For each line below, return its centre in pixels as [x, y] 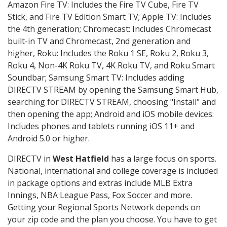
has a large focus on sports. [163, 159]
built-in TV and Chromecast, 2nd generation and [99, 41]
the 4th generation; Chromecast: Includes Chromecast [109, 29]
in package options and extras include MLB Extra [100, 183]
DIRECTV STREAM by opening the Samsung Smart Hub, [113, 90]
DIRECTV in [30, 159]
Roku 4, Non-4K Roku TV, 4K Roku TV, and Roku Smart [111, 66]
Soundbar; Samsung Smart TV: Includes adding [96, 78]
